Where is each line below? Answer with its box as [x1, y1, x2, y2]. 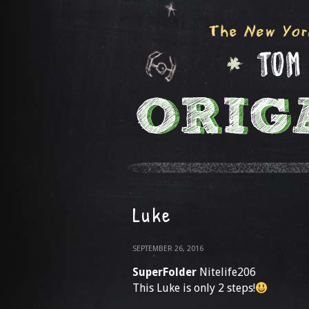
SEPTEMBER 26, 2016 [132, 244, 203, 253]
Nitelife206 [197, 266, 256, 279]
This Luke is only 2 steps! [132, 281, 255, 295]
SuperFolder [132, 266, 197, 279]
